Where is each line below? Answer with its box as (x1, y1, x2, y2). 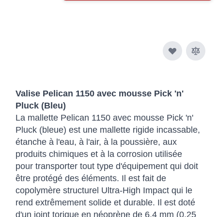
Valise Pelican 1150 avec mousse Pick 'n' (15, 88, 184, 98)
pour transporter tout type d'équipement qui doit (15, 161, 198, 171)
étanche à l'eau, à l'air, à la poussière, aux (15, 137, 177, 147)
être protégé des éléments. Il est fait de (15, 173, 166, 183)
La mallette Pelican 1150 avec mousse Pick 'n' (15, 112, 193, 123)
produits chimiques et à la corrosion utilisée (15, 149, 182, 159)
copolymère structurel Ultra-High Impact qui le (15, 185, 192, 195)
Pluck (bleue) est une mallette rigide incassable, (15, 124, 200, 135)
